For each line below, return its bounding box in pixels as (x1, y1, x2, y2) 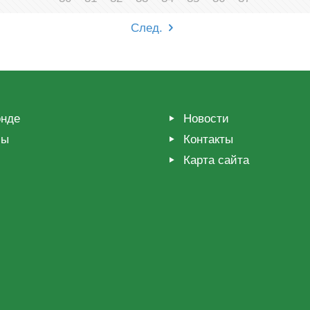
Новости (183, 111, 229, 125)
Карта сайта (183, 153, 249, 167)
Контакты (183, 132, 233, 146)
